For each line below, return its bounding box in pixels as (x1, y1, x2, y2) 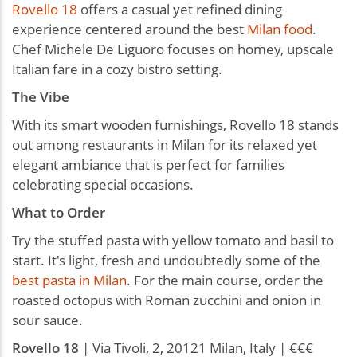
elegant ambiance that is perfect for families (12, 155, 284, 174)
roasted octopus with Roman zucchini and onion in (12, 290, 321, 309)
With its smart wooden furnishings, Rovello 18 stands (12, 115, 339, 134)
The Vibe (12, 87, 69, 106)
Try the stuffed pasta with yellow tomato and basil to (12, 230, 334, 249)
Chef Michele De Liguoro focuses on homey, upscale (12, 39, 334, 58)
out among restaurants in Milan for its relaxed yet (12, 135, 317, 154)
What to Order (12, 202, 105, 222)
